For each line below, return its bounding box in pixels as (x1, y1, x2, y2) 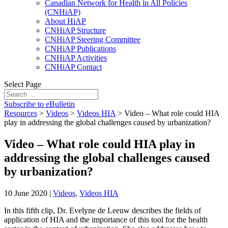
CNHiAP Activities (45, 53, 107, 62)
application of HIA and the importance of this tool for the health (4, 215, 208, 224)
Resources (4, 109, 37, 118)
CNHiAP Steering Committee (45, 35, 140, 44)
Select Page (4, 80, 41, 89)
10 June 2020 (4, 188, 47, 197)
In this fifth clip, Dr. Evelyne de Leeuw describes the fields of (4, 206, 201, 215)
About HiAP (45, 17, 86, 25)
